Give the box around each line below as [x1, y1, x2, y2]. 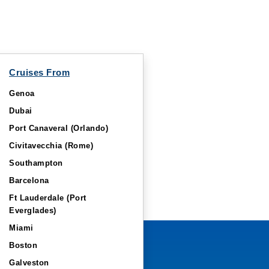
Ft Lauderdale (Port [9, 193, 86, 202]
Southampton [9, 159, 63, 168]
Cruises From [9, 67, 70, 77]
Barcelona [9, 176, 49, 185]
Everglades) [9, 206, 56, 215]
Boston [9, 241, 37, 250]
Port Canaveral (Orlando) [9, 124, 108, 133]
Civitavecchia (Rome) [9, 141, 93, 150]
